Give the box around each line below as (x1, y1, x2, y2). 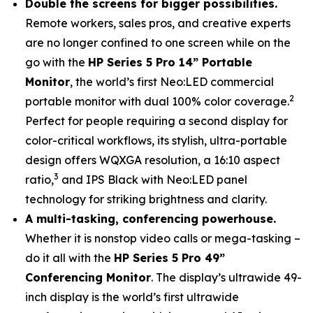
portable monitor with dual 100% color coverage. (25, 94, 289, 108)
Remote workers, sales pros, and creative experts (25, 16, 291, 30)
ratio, (25, 173, 54, 187)
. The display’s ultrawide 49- (151, 270, 302, 284)
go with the (25, 55, 88, 69)
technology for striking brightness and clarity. (25, 192, 267, 206)
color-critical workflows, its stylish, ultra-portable (25, 133, 287, 147)
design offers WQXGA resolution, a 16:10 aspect (25, 153, 280, 167)
